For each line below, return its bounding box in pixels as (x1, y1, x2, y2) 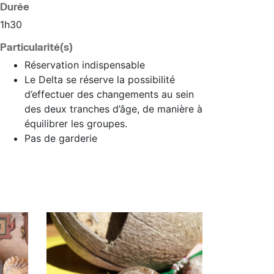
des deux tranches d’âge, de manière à (24, 103, 202, 115)
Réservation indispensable (24, 59, 145, 71)
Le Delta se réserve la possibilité (24, 73, 175, 86)
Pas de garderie (24, 132, 97, 144)
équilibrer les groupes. (24, 117, 127, 130)
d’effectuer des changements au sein (24, 88, 194, 100)
